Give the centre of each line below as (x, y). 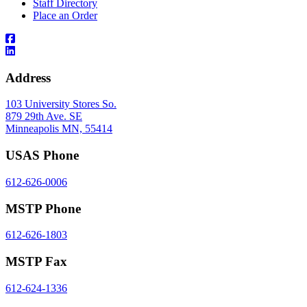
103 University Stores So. (61, 104)
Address (28, 77)
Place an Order (65, 15)
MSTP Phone (43, 208)
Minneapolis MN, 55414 (59, 129)
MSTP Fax (36, 261)
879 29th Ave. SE (44, 116)
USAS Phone (42, 156)
